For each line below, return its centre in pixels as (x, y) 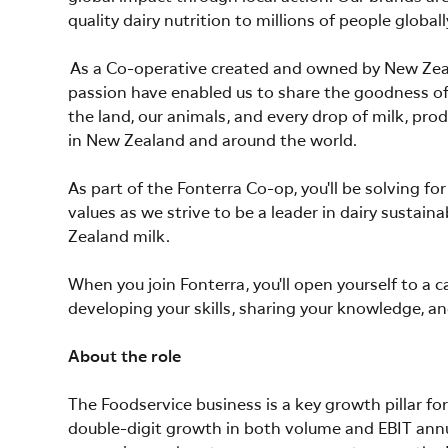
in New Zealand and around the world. (215, 141)
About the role (126, 357)
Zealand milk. (123, 237)
